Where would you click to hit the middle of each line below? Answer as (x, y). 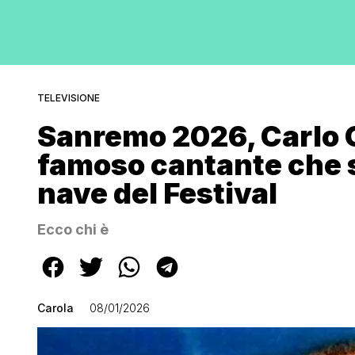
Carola (55, 308)
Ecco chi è (73, 229)
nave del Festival (157, 193)
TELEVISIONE (69, 98)
